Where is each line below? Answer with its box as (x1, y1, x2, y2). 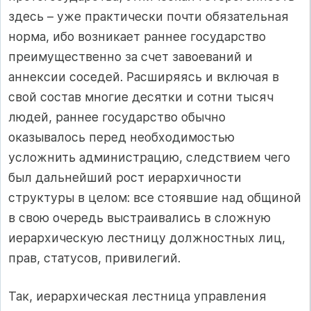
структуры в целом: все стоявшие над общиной (8, 190, 301, 205)
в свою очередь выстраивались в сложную (8, 210, 271, 225)
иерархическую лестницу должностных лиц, (8, 230, 285, 245)
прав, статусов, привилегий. (8, 250, 180, 265)
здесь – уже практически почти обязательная (8, 8, 289, 24)
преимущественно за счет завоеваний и (8, 49, 253, 64)
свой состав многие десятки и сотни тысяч (8, 89, 274, 104)
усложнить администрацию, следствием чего (8, 149, 290, 165)
